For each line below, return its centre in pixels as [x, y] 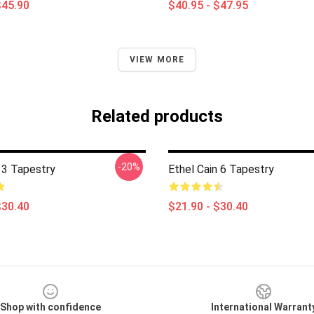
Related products [157, 116]
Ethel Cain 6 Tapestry [221, 169]
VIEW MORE [157, 60]
